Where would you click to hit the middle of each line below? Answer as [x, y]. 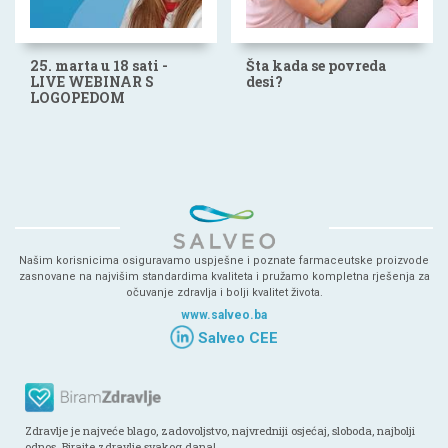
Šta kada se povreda [316, 66]
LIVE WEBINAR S [92, 82]
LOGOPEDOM [77, 98]
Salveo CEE [236, 337]
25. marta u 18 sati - [99, 66]
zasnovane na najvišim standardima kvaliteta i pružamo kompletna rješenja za [224, 276]
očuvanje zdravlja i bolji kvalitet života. [224, 292]
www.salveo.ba [224, 314]
